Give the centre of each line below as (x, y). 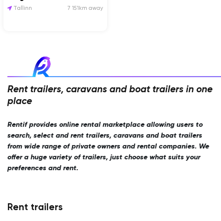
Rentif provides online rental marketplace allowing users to (105, 125)
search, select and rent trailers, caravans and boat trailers (105, 135)
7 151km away (85, 9)
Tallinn (22, 9)
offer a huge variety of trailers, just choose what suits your (104, 157)
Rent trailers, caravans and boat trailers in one (110, 89)
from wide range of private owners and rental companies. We (108, 146)
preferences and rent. (43, 168)
